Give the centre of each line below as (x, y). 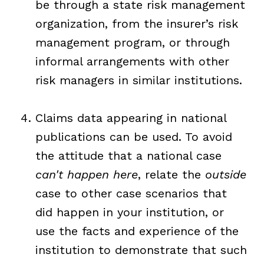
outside (225, 174)
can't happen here (86, 174)
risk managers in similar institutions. (138, 80)
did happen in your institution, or (129, 212)
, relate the (171, 174)
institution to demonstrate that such (141, 250)
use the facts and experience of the (137, 231)
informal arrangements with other (132, 61)
